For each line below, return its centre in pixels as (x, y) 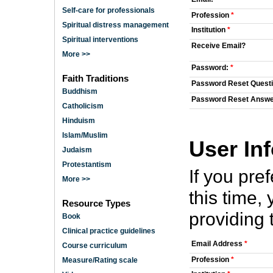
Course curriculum (95, 245)
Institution (209, 30)
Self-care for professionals (108, 11)
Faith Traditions (95, 78)
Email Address (218, 243)
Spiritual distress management (115, 25)
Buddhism (80, 91)
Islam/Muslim (85, 135)
